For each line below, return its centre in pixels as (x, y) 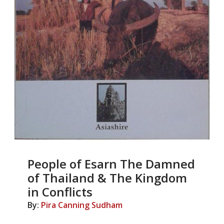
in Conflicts (60, 192)
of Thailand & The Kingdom (107, 178)
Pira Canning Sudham (82, 205)
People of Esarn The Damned (111, 164)
